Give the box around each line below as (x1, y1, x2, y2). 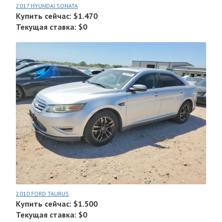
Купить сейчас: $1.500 (16, 199, 98, 209)
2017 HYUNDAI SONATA (16, 2, 78, 10)
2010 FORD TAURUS (16, 190, 69, 198)
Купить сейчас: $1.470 (16, 11, 98, 21)
